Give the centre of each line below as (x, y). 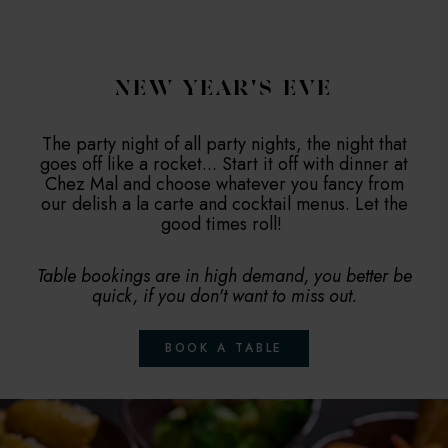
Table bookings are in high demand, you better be (224, 275)
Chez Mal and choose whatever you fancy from (224, 183)
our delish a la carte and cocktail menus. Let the (224, 203)
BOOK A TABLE (224, 347)
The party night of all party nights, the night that (224, 143)
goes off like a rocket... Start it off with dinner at (224, 163)
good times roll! (224, 223)
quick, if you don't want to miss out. (224, 295)
